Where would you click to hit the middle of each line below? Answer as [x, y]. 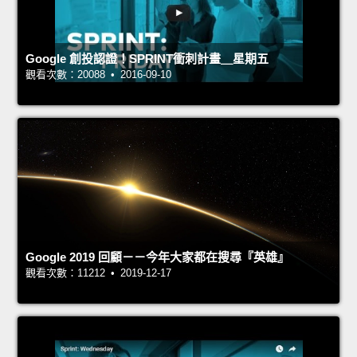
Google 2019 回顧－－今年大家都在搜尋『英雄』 [157, 257]
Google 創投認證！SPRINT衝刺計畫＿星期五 [147, 59]
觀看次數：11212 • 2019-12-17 [98, 273]
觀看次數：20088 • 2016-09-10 [98, 75]
